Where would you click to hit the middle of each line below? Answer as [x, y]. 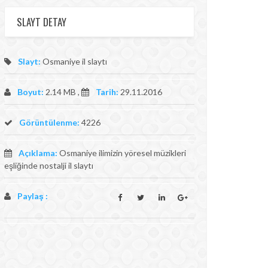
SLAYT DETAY [42, 22]
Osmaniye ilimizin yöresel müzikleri [122, 153]
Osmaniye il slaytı [74, 61]
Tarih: [107, 92]
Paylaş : [33, 196]
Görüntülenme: [48, 122]
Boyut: [31, 92]
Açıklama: [38, 153]
